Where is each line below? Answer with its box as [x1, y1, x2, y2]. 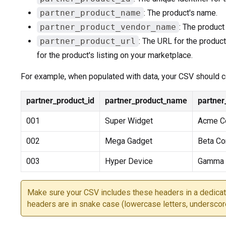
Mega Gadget [104, 136, 152, 146]
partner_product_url [39, 36, 136, 46]
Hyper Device [104, 156, 153, 166]
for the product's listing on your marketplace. [36, 50, 193, 60]
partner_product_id [26, 95, 94, 105]
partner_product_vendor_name [39, 22, 176, 32]
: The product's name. [143, 8, 217, 18]
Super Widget [104, 116, 153, 126]
